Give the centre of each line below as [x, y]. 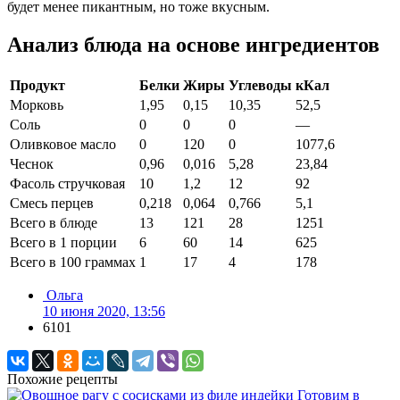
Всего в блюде [54, 223]
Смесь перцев [52, 204]
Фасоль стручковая [67, 184]
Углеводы [260, 86]
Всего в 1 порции [63, 243]
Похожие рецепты [62, 379]
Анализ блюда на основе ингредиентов [193, 45]
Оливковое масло [63, 145]
